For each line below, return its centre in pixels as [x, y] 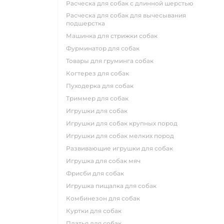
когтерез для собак [100, 73]
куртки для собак [96, 211]
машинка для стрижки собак [115, 36]
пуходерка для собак [102, 86]
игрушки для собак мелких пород [122, 136]
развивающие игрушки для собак [122, 148]
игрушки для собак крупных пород [124, 123]
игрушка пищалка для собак [114, 186]
